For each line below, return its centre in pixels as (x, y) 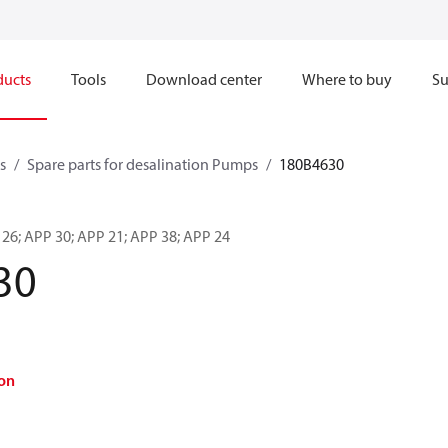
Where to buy (347, 79)
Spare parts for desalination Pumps (142, 164)
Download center (204, 79)
